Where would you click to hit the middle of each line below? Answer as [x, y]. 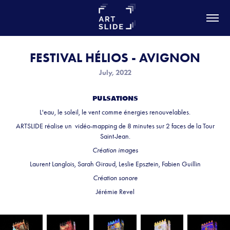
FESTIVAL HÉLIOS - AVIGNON [115, 58]
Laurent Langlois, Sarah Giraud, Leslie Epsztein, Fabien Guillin [115, 164]
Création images [115, 150]
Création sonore [115, 178]
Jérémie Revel [115, 192]
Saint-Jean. [115, 136]
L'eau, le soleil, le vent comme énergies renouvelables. [115, 112]
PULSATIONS [115, 98]
